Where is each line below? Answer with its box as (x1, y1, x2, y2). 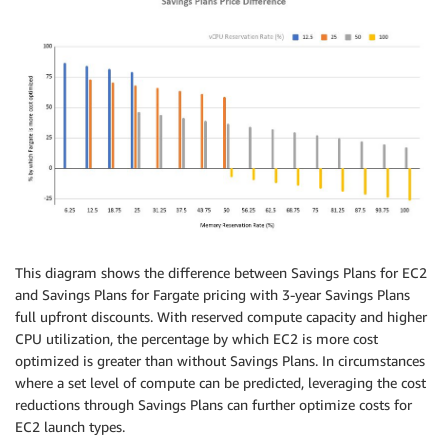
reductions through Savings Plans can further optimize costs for (15, 396, 412, 414)
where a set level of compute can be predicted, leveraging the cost (15, 374, 426, 392)
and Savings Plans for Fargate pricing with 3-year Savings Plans (15, 286, 410, 304)
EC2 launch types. (15, 418, 125, 436)
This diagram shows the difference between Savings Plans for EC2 (15, 264, 427, 282)
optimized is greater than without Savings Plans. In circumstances (15, 352, 425, 370)
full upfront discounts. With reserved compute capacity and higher (15, 308, 427, 326)
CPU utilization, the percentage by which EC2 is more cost (15, 330, 378, 348)
